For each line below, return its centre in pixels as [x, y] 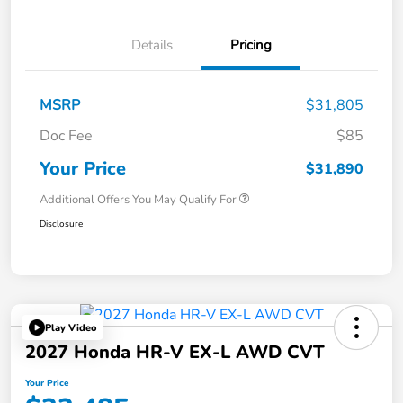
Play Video [71, 327]
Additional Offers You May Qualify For [138, 200]
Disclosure [61, 224]
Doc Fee [66, 136]
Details [152, 45]
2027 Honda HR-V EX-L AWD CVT [175, 353]
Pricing [251, 45]
